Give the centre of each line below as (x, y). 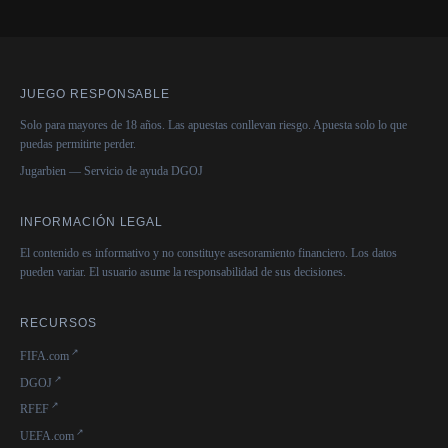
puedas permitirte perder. (78, 144)
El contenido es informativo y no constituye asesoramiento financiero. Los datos (208, 253)
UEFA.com (47, 435)
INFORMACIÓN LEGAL (92, 222)
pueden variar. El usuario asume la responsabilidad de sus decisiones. (183, 272)
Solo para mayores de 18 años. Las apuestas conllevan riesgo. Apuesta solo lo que (213, 125)
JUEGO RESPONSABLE (95, 94)
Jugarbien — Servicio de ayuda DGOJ (111, 171)
